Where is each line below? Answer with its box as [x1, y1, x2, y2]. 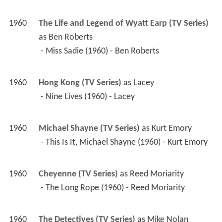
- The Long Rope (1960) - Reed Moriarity [40, 183, 187, 193]
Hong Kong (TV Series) [38, 78, 121, 88]
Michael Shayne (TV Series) [38, 124, 140, 134]
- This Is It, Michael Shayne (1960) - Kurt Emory [40, 138, 210, 148]
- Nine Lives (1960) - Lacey [40, 92, 137, 102]
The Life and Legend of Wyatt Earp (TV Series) [38, 19, 209, 29]
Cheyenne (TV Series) [38, 169, 118, 179]
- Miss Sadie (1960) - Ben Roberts [40, 47, 161, 56]
